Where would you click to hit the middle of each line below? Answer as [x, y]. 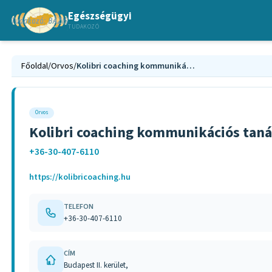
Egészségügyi [100, 16]
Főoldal [35, 66]
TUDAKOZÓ [84, 26]
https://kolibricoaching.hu [80, 177]
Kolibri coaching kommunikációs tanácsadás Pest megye [191, 66]
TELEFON [79, 206]
